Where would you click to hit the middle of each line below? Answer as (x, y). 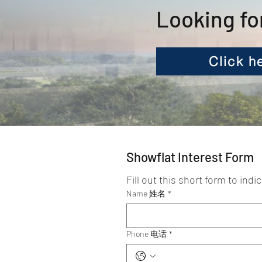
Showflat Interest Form (190, 157)
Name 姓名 (146, 193)
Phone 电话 (146, 234)
